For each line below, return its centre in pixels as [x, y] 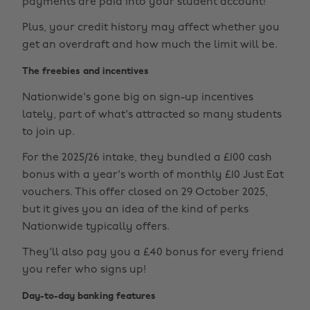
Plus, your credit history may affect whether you [151, 28]
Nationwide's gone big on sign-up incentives [138, 98]
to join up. [48, 132]
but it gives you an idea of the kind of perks [135, 210]
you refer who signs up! [84, 270]
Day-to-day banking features [89, 297]
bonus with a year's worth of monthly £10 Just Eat [153, 175]
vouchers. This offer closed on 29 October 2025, [145, 192]
